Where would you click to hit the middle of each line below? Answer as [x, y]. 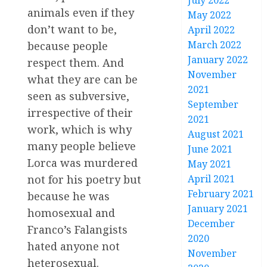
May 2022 [210, 15]
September [213, 104]
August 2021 [216, 134]
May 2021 [210, 164]
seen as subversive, [78, 96]
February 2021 [221, 194]
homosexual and [71, 212]
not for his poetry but [84, 179]
